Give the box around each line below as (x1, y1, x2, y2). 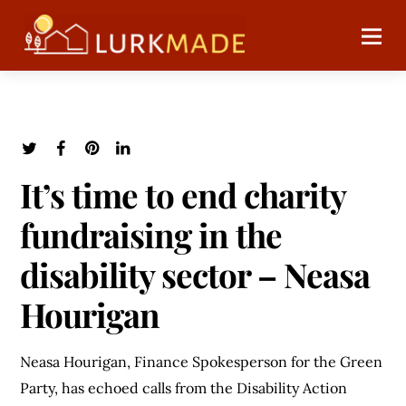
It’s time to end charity (20, 171, 345, 217)
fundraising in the (20, 211, 282, 256)
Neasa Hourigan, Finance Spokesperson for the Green (20, 353, 383, 372)
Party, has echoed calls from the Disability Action (20, 379, 348, 398)
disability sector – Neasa (20, 251, 370, 296)
